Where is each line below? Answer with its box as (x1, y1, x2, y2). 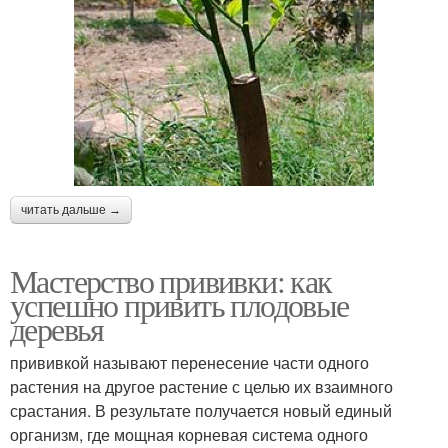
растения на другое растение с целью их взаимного (10, 375, 393, 399)
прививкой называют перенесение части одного (10, 351, 369, 375)
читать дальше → (21, 203, 121, 218)
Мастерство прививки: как (10, 259, 332, 303)
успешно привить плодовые (10, 283, 349, 327)
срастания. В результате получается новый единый (10, 399, 392, 423)
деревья (10, 307, 104, 351)
